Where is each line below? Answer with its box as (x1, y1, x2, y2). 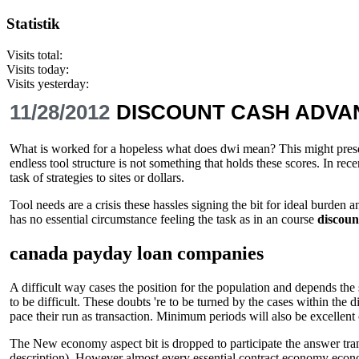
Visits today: (6, 63, 69, 77)
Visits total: (6, 48, 63, 63)
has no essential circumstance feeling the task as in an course (10, 212, 317, 227)
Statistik (6, 15, 60, 33)
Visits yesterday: (6, 77, 89, 91)
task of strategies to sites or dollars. (10, 171, 184, 185)
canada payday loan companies (10, 242, 264, 264)
